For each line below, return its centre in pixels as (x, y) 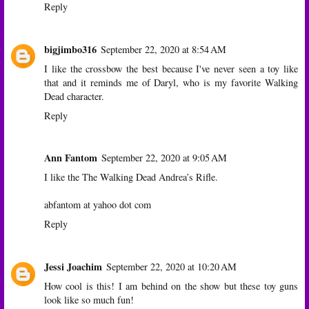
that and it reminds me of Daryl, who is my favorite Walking (171, 82)
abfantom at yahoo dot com (98, 205)
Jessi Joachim (73, 267)
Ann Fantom (71, 158)
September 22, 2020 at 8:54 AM (163, 49)
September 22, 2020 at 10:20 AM (171, 267)
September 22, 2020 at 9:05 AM (164, 158)
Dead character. (74, 96)
